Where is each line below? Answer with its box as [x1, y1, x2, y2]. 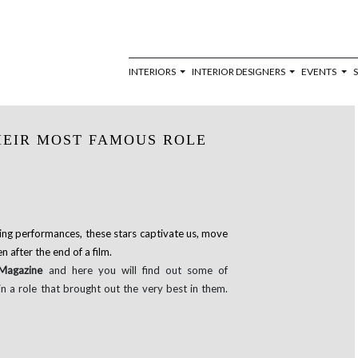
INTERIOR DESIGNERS [192, 66, 288, 78]
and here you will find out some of [48, 264, 229, 276]
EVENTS [301, 66, 339, 78]
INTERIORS [128, 66, 177, 78]
